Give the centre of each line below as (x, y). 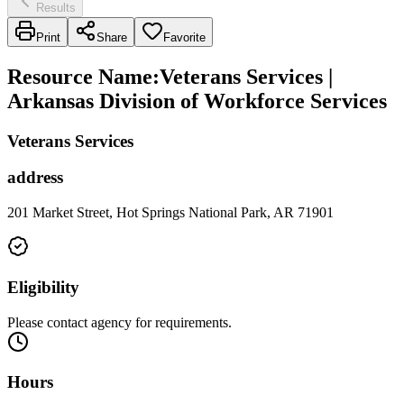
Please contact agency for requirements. (119, 322)
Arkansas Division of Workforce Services (197, 101)
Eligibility (43, 287)
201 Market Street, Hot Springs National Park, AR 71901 (170, 213)
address (35, 178)
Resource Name (80, 76)
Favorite (184, 37)
